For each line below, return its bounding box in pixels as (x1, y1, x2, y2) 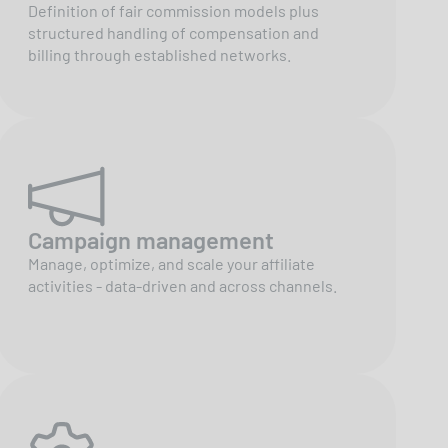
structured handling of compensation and (28, 22, 319, 42)
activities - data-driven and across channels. (28, 275, 337, 295)
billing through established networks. (28, 44, 291, 64)
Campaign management (28, 224, 274, 254)
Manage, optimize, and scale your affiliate (28, 253, 315, 273)
